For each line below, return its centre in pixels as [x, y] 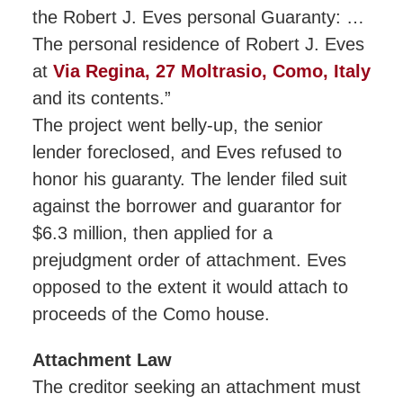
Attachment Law [102, 359]
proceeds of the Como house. [151, 314]
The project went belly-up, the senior [177, 125]
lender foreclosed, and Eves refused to [187, 152]
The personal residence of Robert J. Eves [198, 45]
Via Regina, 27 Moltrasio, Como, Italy [211, 72]
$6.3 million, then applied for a [152, 233]
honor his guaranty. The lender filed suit [189, 179]
